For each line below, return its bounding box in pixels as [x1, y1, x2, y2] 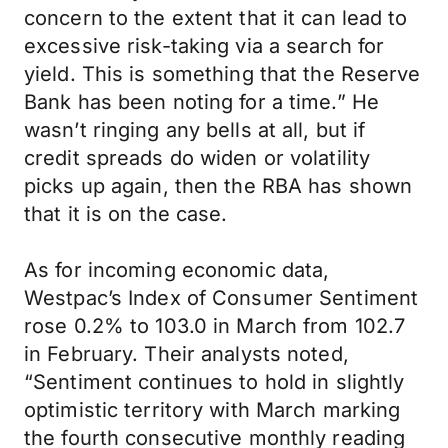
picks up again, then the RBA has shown [24, 174, 413, 198]
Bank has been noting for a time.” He [24, 90, 380, 114]
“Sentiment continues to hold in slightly [24, 370, 405, 394]
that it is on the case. [24, 202, 228, 226]
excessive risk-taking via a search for [24, 34, 385, 58]
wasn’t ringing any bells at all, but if [24, 118, 366, 142]
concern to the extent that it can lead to [24, 6, 408, 30]
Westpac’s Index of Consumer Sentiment [24, 286, 419, 310]
